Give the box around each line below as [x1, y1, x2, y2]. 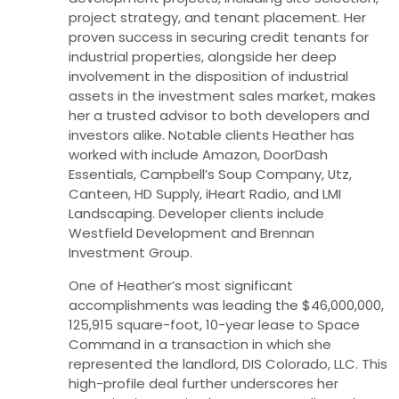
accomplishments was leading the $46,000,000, [68, 296, 384, 315]
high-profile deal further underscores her [68, 374, 338, 394]
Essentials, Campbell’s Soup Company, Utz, [68, 165, 352, 184]
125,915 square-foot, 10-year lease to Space [68, 315, 360, 335]
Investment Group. [68, 243, 192, 263]
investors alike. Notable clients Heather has [68, 126, 354, 145]
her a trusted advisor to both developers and [68, 106, 370, 126]
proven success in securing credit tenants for [68, 28, 369, 47]
